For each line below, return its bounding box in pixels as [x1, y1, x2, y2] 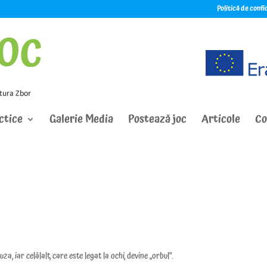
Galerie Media [49, 110, 113, 128]
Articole [201, 110, 240, 128]
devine [127, 250, 148, 263]
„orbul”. [148, 250, 174, 263]
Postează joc [128, 110, 187, 128]
